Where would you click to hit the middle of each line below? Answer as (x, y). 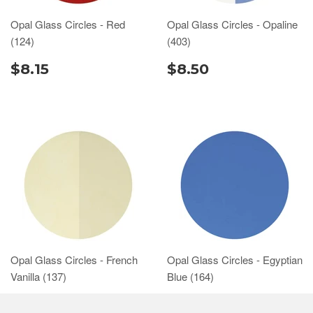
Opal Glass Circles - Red (68, 24)
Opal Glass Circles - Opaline (232, 24)
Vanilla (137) (40, 276)
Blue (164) (192, 276)
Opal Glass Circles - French (74, 260)
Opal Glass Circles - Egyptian (235, 260)
